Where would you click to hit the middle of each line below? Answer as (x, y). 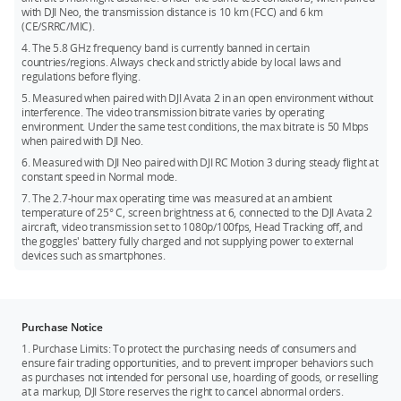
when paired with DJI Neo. (83, 141)
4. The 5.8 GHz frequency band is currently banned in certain (166, 47)
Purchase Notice (62, 327)
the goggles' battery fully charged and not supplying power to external (188, 241)
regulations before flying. (81, 76)
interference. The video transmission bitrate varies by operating (173, 112)
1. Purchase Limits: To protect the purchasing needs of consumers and (189, 348)
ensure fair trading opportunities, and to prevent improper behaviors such (197, 363)
